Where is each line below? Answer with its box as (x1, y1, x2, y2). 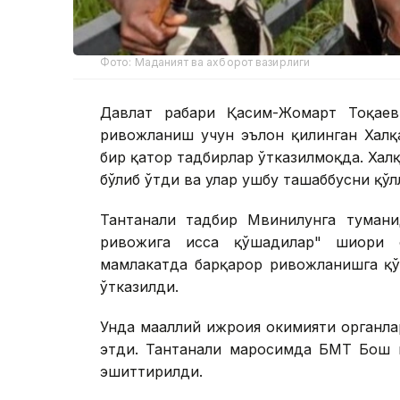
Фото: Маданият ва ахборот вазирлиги (100, 54, 311, 69)
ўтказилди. (100, 277, 179, 296)
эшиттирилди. (100, 362, 203, 380)
